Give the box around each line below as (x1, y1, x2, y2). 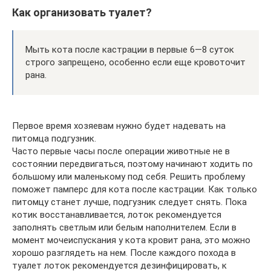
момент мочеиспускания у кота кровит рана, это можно (12, 235, 250, 246)
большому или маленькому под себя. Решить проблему (12, 171, 245, 182)
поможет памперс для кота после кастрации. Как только (12, 184, 257, 195)
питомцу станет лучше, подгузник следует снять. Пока (12, 197, 247, 207)
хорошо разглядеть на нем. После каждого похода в (12, 247, 236, 258)
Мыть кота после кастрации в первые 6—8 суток (25, 44, 234, 55)
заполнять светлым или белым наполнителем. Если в (12, 222, 237, 233)
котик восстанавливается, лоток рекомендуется (12, 209, 221, 220)
